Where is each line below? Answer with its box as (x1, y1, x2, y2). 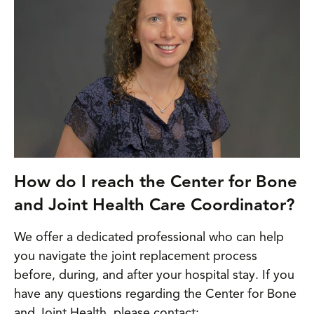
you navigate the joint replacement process (14, 250, 257, 263)
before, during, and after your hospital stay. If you (14, 269, 294, 282)
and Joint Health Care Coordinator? (14, 198, 294, 214)
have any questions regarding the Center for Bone (14, 288, 296, 301)
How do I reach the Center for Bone (14, 175, 297, 191)
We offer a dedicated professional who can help (14, 231, 284, 244)
